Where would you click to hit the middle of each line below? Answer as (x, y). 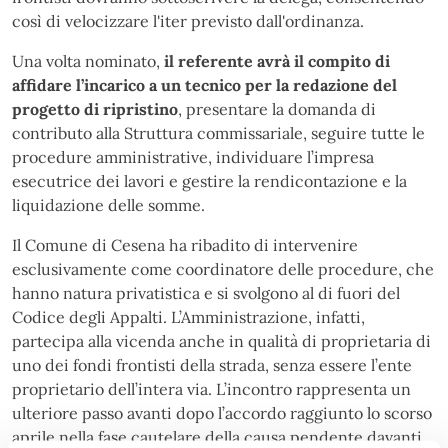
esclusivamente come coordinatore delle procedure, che (223, 268)
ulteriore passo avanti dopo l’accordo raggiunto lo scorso (222, 412)
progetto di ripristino (95, 108)
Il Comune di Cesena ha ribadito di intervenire (185, 244)
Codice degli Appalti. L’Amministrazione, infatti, (188, 316)
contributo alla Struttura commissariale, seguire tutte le (218, 132)
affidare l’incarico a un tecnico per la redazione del (204, 84)
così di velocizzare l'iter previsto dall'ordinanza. (188, 20)
